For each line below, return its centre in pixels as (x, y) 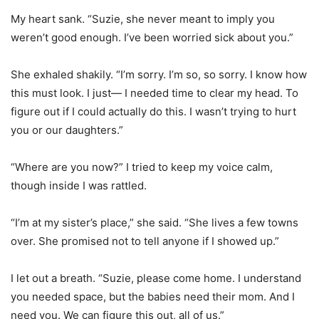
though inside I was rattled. (79, 186)
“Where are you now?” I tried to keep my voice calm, (142, 167)
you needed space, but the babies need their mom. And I (153, 297)
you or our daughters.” (67, 130)
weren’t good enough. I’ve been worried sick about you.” (152, 38)
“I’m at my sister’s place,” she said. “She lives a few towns (155, 223)
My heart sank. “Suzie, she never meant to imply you (143, 19)
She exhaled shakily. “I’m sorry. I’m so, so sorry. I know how (159, 75)
